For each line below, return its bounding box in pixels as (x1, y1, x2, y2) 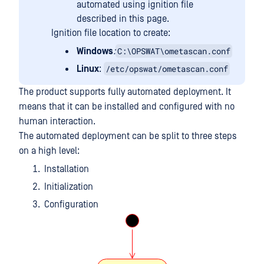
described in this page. (77, 14, 169, 24)
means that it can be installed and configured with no (19, 101, 235, 112)
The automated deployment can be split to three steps (19, 131, 237, 141)
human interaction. (19, 116, 95, 127)
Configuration (44, 199, 98, 210)
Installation (44, 164, 89, 174)
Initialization (44, 181, 93, 192)
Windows (77, 46, 113, 57)
